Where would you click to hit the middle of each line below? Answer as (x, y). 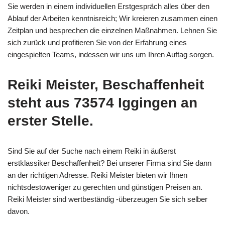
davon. (19, 211)
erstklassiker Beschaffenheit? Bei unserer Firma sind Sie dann (109, 163)
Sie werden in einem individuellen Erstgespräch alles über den (108, 6)
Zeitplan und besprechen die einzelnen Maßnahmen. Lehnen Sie (112, 30)
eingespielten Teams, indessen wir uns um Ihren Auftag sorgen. (111, 54)
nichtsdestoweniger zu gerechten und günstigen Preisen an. (105, 187)
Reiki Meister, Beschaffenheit (106, 84)
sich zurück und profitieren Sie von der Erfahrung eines (97, 42)
